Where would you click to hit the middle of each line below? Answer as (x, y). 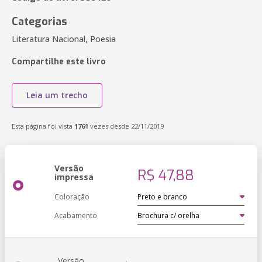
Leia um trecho (57, 95)
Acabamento (76, 216)
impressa (74, 177)
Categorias (39, 22)
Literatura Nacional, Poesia (64, 39)
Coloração (72, 197)
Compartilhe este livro (59, 62)
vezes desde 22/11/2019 (126, 126)
